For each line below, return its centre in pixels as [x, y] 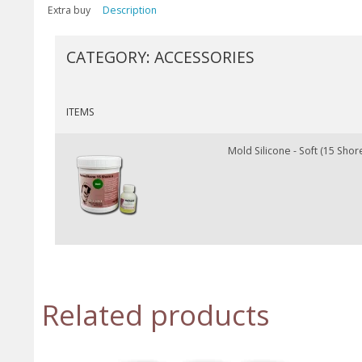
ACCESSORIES [204, 57]
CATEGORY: [108, 57]
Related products [156, 315]
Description [130, 10]
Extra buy [69, 10]
